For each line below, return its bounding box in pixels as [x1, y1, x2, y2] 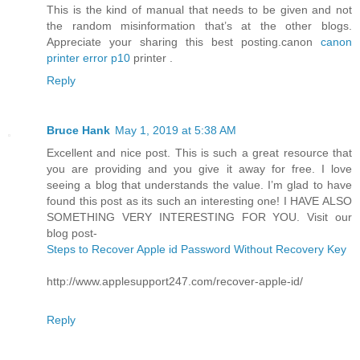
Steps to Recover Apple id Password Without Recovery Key [47, 243, 346, 256]
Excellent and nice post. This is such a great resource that [47, 146, 352, 160]
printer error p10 [47, 51, 130, 65]
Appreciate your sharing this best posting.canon [47, 35, 321, 49]
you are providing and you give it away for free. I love [47, 162, 352, 176]
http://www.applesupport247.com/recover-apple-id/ [47, 275, 303, 288]
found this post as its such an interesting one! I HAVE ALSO [47, 194, 352, 208]
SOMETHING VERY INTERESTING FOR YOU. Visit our [47, 211, 352, 224]
